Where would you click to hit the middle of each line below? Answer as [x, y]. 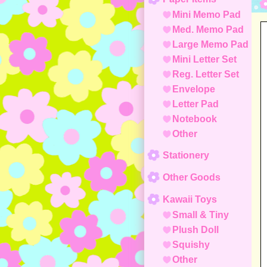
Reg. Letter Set [206, 74]
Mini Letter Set [204, 59]
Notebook [195, 119]
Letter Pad [195, 104]
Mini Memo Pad [207, 15]
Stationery [186, 155]
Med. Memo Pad [208, 30]
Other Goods [192, 177]
